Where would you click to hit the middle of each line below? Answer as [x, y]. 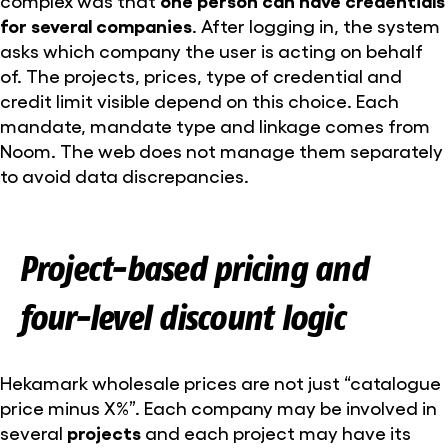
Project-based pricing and [192, 268]
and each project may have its [276, 431]
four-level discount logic [181, 317]
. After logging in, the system [316, 25]
